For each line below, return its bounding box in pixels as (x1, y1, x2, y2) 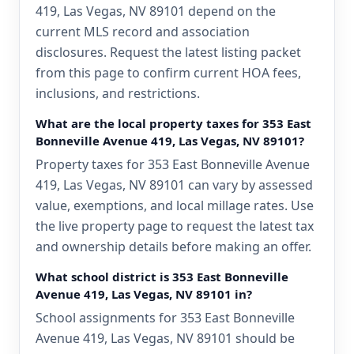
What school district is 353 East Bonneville (36, 269, 288, 284)
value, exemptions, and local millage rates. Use (36, 197, 314, 214)
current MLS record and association (36, 23, 250, 40)
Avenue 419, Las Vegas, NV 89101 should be (36, 330, 295, 347)
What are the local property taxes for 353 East (36, 115, 311, 131)
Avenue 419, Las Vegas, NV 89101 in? (36, 286, 252, 302)
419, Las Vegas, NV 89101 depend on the (36, 2, 276, 20)
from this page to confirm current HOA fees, (36, 64, 301, 81)
